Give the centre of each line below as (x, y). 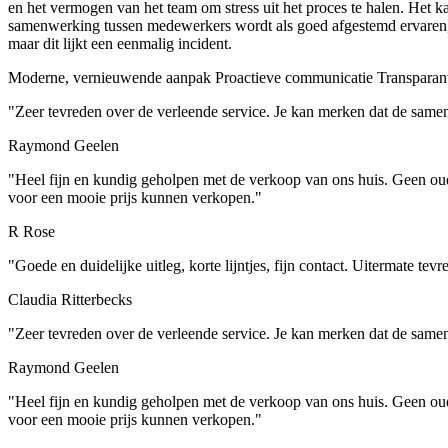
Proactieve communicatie (292, 77)
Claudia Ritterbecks (70, 299)
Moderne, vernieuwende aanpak (109, 77)
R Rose (31, 231)
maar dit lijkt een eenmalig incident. (120, 43)
